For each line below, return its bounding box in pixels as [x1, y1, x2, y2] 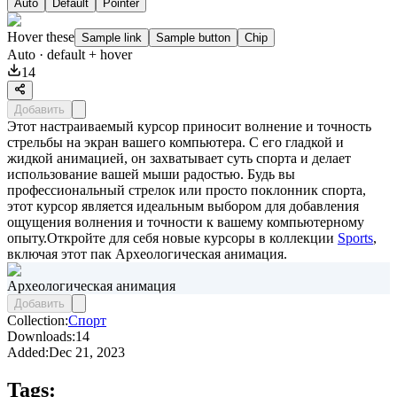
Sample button [156, 30, 230, 44]
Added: [7, 344, 49, 360]
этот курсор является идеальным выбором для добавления [7, 198, 359, 214]
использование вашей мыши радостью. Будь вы [7, 166, 295, 182]
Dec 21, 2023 [49, 344, 125, 360]
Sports [338, 230, 373, 245]
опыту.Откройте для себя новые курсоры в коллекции [7, 230, 338, 245]
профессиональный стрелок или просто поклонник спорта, [7, 182, 366, 198]
